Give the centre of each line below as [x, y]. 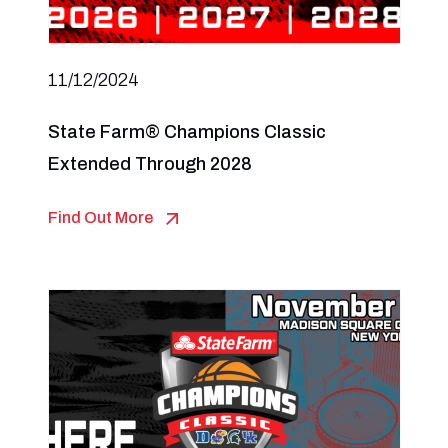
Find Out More [100, 217]
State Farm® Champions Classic [186, 132]
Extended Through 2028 [149, 164]
